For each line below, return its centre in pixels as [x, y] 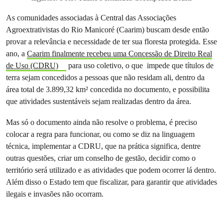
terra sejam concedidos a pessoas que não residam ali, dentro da [105, 77]
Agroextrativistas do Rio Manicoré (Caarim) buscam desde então [108, 30]
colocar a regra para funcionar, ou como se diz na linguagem [100, 134]
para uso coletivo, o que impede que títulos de [140, 65]
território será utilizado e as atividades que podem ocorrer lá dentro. [111, 170]
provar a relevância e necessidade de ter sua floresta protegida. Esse [111, 42]
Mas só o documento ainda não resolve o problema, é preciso [102, 122]
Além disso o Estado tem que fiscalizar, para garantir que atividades [111, 182]
